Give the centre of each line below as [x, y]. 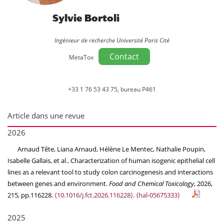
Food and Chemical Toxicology [151, 183]
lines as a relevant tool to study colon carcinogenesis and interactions [110, 172]
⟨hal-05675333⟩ [158, 195]
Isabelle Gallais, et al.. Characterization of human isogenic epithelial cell [111, 160]
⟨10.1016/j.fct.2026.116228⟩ [94, 195]
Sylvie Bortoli [86, 18]
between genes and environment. [58, 183]
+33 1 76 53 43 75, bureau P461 [112, 89]
